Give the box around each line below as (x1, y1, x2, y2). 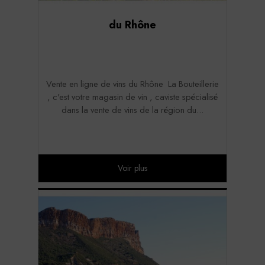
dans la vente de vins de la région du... (62, 103, 203, 116)
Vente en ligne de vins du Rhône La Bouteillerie (46, 77, 219, 90)
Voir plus (118, 161, 147, 174)
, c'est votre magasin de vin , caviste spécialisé (47, 90, 218, 103)
